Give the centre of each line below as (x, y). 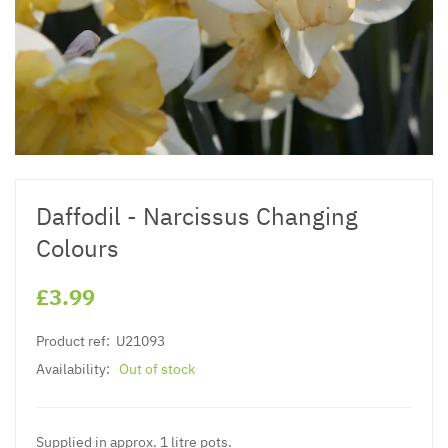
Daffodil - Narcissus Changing (197, 215)
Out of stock (157, 368)
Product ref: (73, 340)
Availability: (73, 368)
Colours (77, 247)
